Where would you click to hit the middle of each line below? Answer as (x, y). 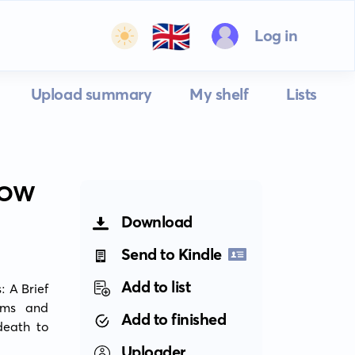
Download (157, 221)
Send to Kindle (171, 254)
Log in (276, 35)
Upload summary (91, 94)
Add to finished (174, 319)
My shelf (219, 94)
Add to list (156, 286)
